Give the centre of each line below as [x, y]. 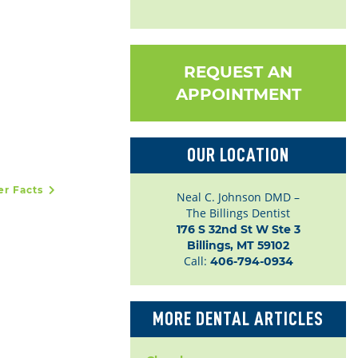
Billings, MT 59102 [238, 245]
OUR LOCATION [238, 155]
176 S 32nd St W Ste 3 [238, 229]
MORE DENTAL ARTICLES [238, 319]
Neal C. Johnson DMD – [238, 197]
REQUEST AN [238, 72]
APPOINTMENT [238, 94]
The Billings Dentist [238, 213]
